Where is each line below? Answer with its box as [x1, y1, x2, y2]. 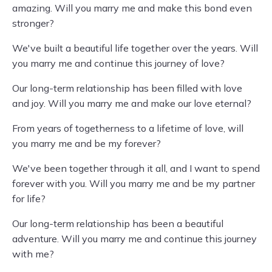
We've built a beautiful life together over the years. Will [12, 42, 258, 54]
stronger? [12, 17, 54, 29]
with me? [12, 248, 54, 260]
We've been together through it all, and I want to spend [12, 162, 260, 174]
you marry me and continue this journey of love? [12, 57, 225, 69]
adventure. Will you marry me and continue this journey [12, 233, 257, 245]
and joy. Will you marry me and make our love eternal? [12, 97, 251, 109]
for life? [12, 192, 46, 205]
